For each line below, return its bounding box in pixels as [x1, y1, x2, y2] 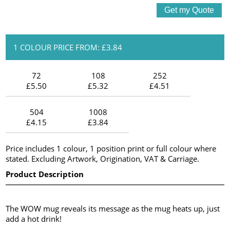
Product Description [6, 168, 84, 179]
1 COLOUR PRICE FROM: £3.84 [13, 42, 123, 52]
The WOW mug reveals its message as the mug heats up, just [6, 203, 220, 214]
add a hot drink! [6, 213, 62, 224]
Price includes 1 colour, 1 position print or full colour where [6, 143, 217, 154]
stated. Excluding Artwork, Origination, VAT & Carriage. [6, 153, 200, 164]
